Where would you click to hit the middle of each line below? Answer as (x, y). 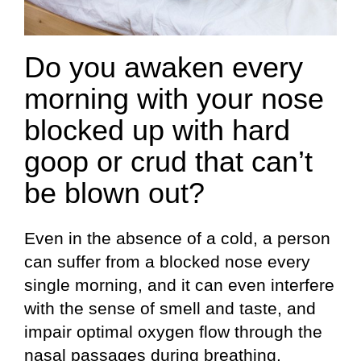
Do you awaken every (164, 68)
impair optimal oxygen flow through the (173, 331)
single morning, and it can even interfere (179, 284)
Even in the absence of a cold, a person (177, 238)
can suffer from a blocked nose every (167, 261)
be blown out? (114, 193)
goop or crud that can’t (168, 162)
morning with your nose (174, 99)
